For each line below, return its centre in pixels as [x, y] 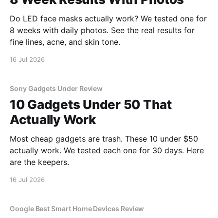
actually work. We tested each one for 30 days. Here [107, 150]
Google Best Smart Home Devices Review [77, 209]
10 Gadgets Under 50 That [91, 104]
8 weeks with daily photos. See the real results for [102, 30]
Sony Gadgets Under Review [56, 88]
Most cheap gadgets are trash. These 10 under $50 [104, 139]
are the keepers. [39, 162]
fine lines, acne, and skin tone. [65, 42]
